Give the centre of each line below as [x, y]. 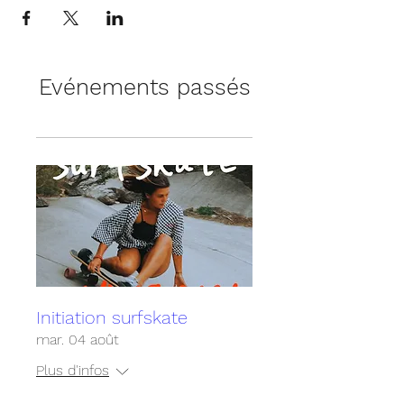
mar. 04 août [78, 340]
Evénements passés [144, 87]
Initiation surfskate [112, 317]
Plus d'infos [73, 370]
